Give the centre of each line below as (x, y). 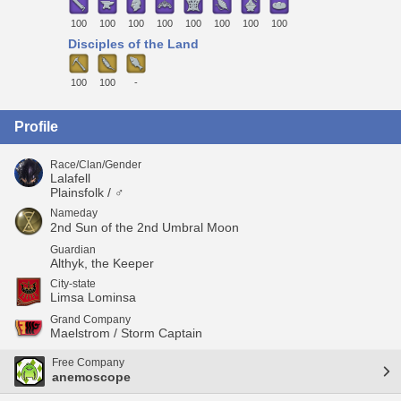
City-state (73, 283)
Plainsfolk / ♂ (87, 192)
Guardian (73, 249)
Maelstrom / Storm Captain (126, 333)
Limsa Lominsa (93, 297)
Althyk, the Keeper (102, 263)
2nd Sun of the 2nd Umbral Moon (145, 227)
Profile (36, 126)
